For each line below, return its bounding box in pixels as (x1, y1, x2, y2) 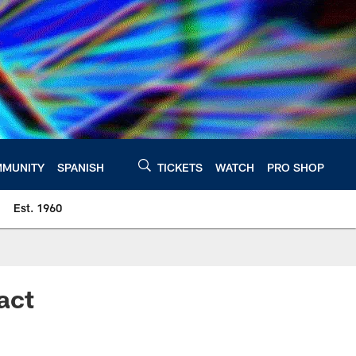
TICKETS (157, 160, 203, 174)
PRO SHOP (267, 160, 324, 174)
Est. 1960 (14, 201, 62, 215)
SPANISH (57, 160, 104, 174)
